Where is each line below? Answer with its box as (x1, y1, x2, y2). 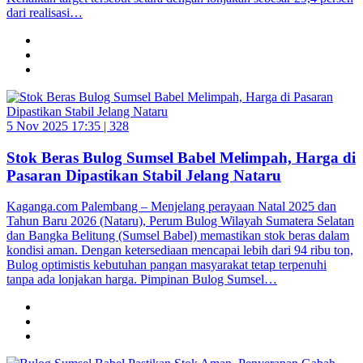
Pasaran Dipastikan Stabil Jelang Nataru (6, 166, 281, 184)
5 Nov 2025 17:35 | (6, 119, 109, 134)
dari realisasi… (6, 6, 83, 20)
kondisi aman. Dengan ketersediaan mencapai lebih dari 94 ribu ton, (6, 243, 353, 258)
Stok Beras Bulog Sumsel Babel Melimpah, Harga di (6, 148, 356, 166)
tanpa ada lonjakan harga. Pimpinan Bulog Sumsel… (6, 272, 277, 287)
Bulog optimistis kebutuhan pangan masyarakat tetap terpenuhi (6, 258, 327, 272)
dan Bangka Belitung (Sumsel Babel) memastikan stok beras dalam (6, 228, 349, 243)
